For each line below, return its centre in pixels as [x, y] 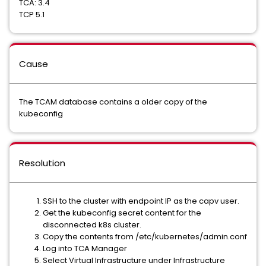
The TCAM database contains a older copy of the [113, 102]
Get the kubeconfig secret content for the [122, 213]
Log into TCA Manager [85, 248]
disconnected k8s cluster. [92, 225]
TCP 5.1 [32, 15]
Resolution [42, 163]
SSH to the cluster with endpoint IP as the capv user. [141, 201]
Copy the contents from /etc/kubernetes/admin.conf [145, 237]
